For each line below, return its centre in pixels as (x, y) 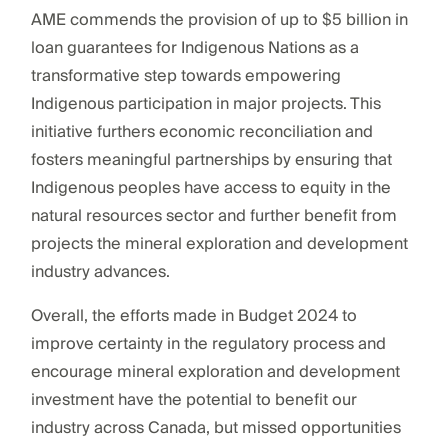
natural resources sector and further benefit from (213, 215)
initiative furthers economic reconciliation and (201, 131)
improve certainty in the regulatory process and (208, 343)
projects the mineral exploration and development (219, 243)
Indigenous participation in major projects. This (205, 103)
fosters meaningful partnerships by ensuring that (211, 159)
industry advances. (100, 271)
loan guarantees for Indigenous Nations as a (194, 47)
